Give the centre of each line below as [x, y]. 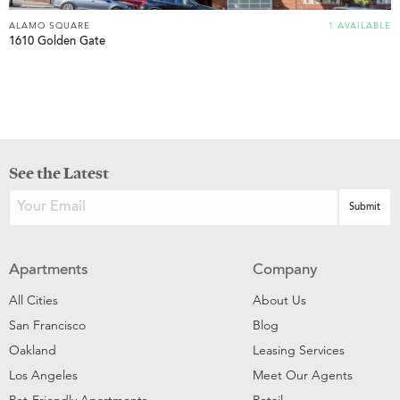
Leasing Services [298, 350]
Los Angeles [43, 375]
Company [285, 271]
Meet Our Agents [302, 375]
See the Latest [59, 173]
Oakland [33, 350]
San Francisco [47, 325]
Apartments [49, 271]
